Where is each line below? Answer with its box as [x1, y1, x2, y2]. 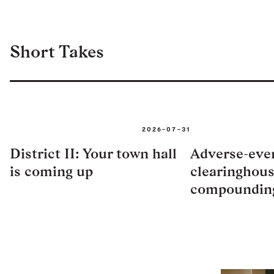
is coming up [10, 162, 93, 179]
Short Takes [10, 41, 104, 61]
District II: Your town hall [10, 144, 177, 161]
